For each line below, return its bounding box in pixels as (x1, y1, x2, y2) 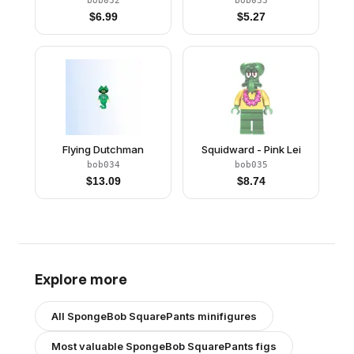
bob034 (86, 159, 120, 170)
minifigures (195, 309, 257, 322)
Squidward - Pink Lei (201, 142, 301, 156)
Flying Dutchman (62, 142, 144, 156)
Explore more (35, 269, 127, 288)
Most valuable (51, 339, 126, 352)
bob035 (234, 159, 268, 170)
